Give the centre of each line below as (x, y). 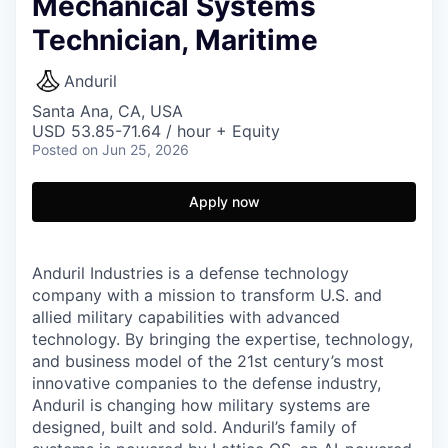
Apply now (224, 201)
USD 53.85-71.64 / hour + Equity (156, 131)
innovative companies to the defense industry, (206, 383)
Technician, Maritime (175, 40)
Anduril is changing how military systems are (201, 405)
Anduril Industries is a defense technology (190, 273)
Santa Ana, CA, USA (107, 111)
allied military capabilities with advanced (186, 317)
